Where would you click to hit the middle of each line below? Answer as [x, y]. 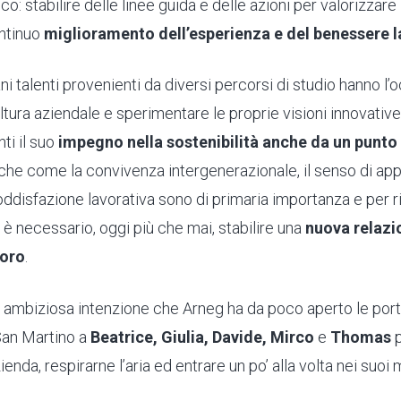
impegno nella [111, 142]
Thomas [359, 337]
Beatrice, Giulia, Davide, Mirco [204, 337]
